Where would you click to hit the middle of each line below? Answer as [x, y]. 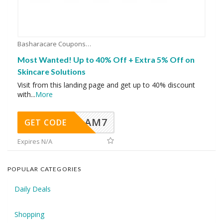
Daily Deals [33, 189]
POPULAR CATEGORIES [45, 169]
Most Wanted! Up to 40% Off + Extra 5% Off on [106, 60]
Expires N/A [35, 142]
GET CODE [46, 123]
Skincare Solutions [52, 72]
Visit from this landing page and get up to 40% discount [106, 85]
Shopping [29, 215]
